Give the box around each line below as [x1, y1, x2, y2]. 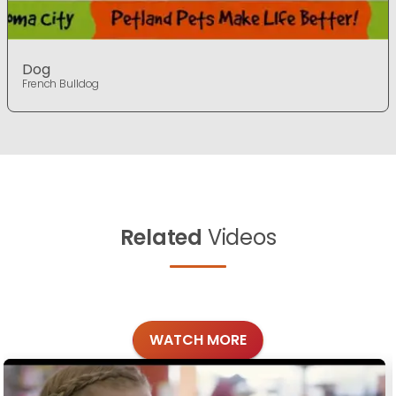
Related [119, 223, 202, 252]
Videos [202, 223, 277, 252]
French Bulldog [22, 76, 100, 91]
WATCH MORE [149, 329, 247, 350]
